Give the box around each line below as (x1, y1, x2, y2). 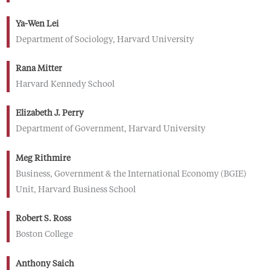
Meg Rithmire (15, 154, 71, 163)
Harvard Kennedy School (15, 80, 115, 89)
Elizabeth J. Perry (15, 109, 84, 118)
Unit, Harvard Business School (15, 185, 136, 194)
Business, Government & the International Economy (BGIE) (15, 169, 246, 178)
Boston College (15, 230, 73, 239)
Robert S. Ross (15, 215, 71, 224)
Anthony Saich (15, 259, 74, 268)
